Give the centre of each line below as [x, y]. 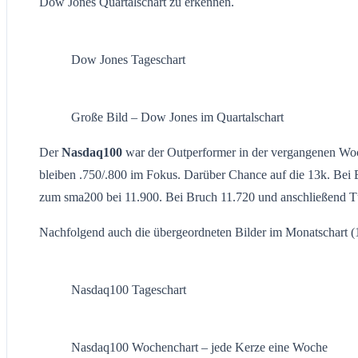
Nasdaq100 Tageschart [129, 289]
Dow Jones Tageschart [128, 59]
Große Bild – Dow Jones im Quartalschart [177, 117]
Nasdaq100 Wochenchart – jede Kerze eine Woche [199, 347]
